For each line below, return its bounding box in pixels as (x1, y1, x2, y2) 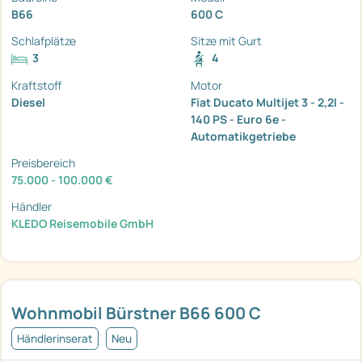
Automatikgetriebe (191, 128, 296, 145)
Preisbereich (11, 155, 75, 171)
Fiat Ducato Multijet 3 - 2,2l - (191, 95, 344, 111)
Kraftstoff (11, 78, 61, 94)
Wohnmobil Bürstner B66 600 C (11, 301, 261, 325)
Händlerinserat (17, 331, 93, 347)
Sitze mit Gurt (191, 33, 262, 49)
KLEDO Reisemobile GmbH (11, 216, 154, 232)
